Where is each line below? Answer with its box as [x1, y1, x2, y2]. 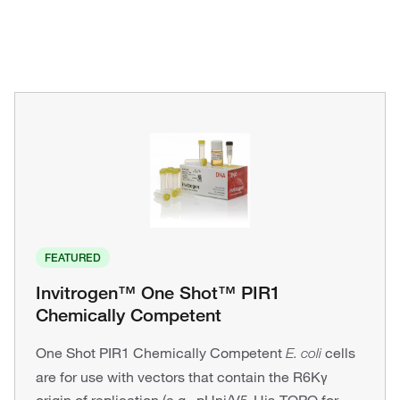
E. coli [286, 345, 321, 362]
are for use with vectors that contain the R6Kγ [36, 368, 327, 386]
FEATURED [45, 251, 101, 264]
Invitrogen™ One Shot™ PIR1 [36, 282, 280, 304]
